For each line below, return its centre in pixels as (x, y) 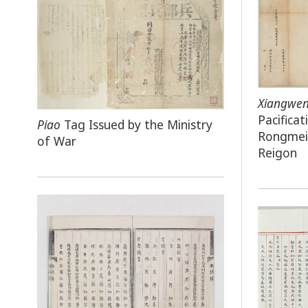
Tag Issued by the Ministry (136, 125)
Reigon (278, 152)
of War (56, 141)
